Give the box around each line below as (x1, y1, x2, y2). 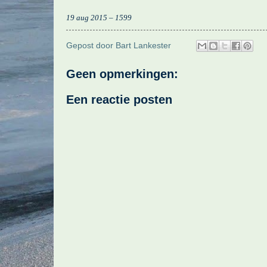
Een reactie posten (66, 93, 172, 107)
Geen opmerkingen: (66, 67, 178, 81)
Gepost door (66, 41, 116, 50)
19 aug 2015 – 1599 (66, 13, 132, 22)
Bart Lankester (116, 41, 171, 50)
